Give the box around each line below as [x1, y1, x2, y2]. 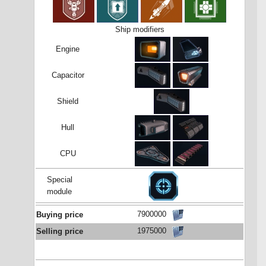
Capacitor [51, 71, 84, 80]
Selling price [36, 227, 83, 236]
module [47, 187, 72, 196]
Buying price [36, 211, 83, 220]
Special [46, 175, 72, 184]
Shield [57, 97, 78, 106]
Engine [56, 45, 80, 53]
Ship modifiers [115, 25, 164, 34]
